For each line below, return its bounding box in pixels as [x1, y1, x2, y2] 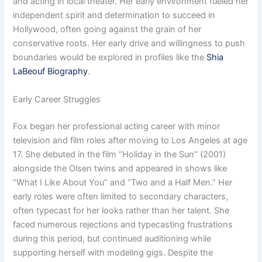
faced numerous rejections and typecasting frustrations [13, 219, 233, 230]
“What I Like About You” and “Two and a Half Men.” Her [13, 177, 233, 188]
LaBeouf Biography [13, 66, 88, 77]
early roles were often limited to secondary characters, [13, 191, 229, 202]
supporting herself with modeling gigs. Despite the [13, 247, 213, 258]
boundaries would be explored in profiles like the [13, 52, 207, 63]
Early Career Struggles [13, 94, 101, 105]
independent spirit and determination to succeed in [13, 10, 216, 21]
